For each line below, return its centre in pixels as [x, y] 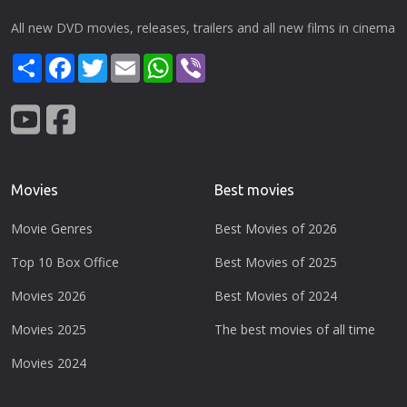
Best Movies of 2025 [276, 262]
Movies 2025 [49, 329]
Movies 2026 [49, 295]
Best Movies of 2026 [276, 228]
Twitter [131, 61]
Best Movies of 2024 [276, 295]
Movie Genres [52, 228]
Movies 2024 [49, 362]
